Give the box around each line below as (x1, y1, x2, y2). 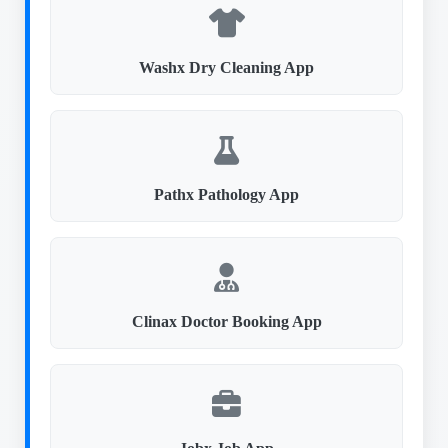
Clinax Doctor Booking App (131, 313, 322, 330)
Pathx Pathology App (154, 186, 299, 203)
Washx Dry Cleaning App (139, 59, 314, 76)
